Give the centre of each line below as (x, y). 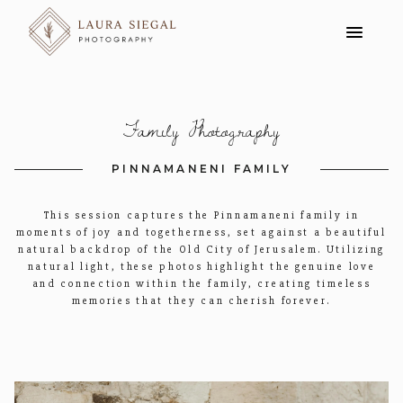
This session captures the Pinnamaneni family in (201, 215)
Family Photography (201, 130)
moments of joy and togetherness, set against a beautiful (201, 233)
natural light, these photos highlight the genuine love (201, 267)
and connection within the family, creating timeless (201, 284)
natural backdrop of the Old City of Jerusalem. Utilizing (201, 250)
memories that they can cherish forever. (201, 301)
